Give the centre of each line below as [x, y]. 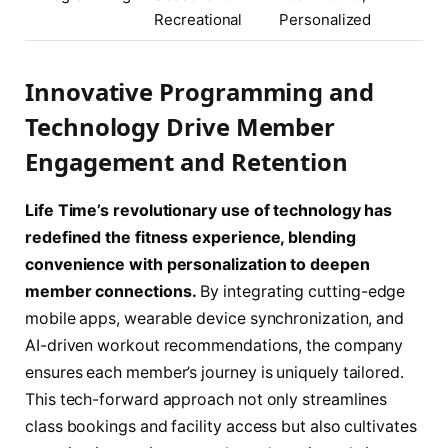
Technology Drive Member [180, 126]
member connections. [111, 291]
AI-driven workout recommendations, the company [214, 345]
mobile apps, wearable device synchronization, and [215, 318]
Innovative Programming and [199, 91]
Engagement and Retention [187, 161]
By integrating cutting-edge [301, 291]
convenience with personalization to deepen [197, 264]
